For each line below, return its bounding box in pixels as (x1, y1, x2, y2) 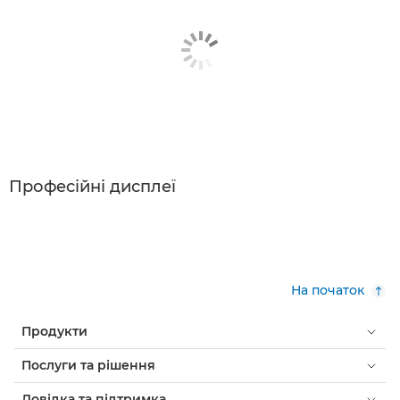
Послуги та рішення (21, 357, 155, 374)
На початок (291, 282, 364, 299)
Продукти (21, 323, 87, 340)
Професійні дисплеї (9, 177, 176, 197)
